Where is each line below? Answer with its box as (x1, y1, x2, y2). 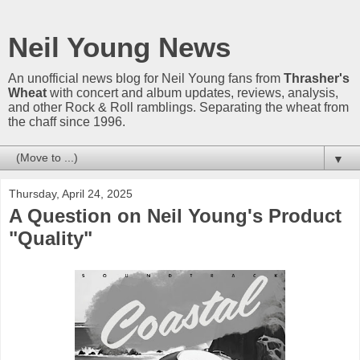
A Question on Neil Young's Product (9, 205, 342, 227)
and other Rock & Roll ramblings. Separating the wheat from (8, 100, 349, 114)
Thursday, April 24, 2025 (9, 187, 133, 200)
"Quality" (9, 227, 92, 249)
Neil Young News (8, 32, 231, 63)
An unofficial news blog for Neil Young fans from (8, 72, 284, 85)
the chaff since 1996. (8, 115, 125, 129)
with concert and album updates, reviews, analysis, (47, 86, 338, 100)
